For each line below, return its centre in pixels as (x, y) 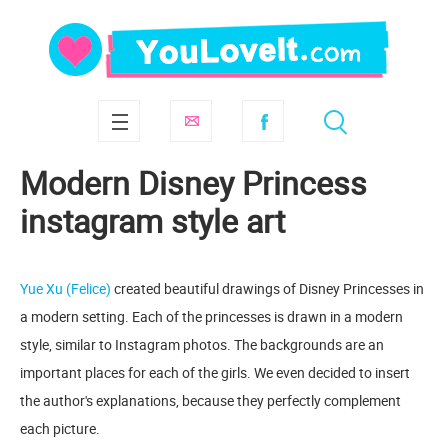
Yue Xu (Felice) (65, 288)
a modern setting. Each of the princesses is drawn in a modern (211, 316)
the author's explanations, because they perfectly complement (210, 400)
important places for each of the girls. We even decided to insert (215, 372)
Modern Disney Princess (193, 182)
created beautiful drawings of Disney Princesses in (267, 288)
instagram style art (152, 220)
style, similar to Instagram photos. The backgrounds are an (202, 344)
